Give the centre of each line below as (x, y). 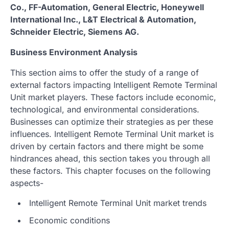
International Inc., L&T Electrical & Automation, (103, 19)
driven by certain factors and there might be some (107, 146)
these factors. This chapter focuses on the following (110, 170)
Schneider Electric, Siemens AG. (75, 31)
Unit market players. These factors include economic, (113, 97)
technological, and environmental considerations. (105, 109)
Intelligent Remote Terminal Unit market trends (118, 203)
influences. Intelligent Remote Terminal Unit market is (112, 134)
